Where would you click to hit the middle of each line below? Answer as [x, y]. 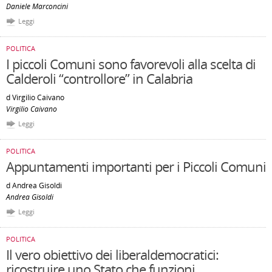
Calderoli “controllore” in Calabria [99, 78]
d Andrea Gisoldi [34, 185]
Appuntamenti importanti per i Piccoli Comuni [136, 166]
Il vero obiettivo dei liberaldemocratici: [112, 254]
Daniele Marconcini [37, 6]
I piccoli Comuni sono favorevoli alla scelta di [131, 64]
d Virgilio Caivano [35, 97]
